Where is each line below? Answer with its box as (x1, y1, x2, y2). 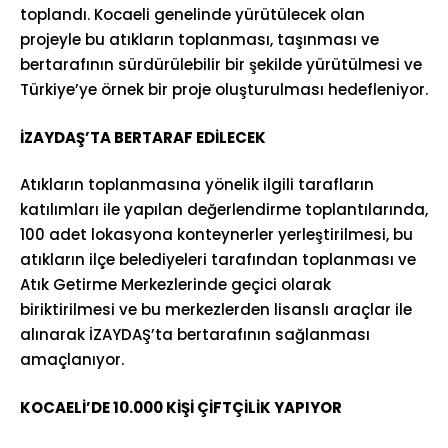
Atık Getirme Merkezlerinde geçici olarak (20, 274, 331, 295)
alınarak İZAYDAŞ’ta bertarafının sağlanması (20, 324, 370, 345)
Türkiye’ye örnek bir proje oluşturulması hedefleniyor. (20, 79, 428, 100)
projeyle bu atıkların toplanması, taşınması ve (20, 29, 379, 50)
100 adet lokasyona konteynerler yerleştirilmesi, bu (20, 224, 413, 245)
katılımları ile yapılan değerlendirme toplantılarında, (20, 199, 428, 220)
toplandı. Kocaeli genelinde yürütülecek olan (20, 4, 365, 25)
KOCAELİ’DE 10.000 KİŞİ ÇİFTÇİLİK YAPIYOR (20, 396, 342, 418)
